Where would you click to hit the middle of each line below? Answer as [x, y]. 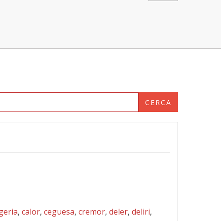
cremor [92, 212]
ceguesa [59, 212]
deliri [141, 212]
